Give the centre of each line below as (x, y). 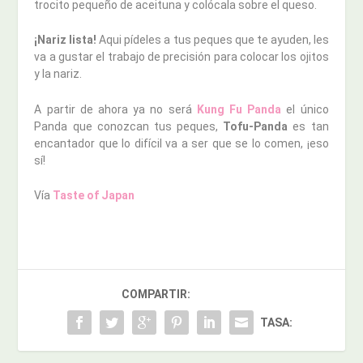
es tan (308, 126)
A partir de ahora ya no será (115, 109)
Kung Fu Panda (239, 109)
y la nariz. (58, 74)
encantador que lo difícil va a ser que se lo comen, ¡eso (181, 143)
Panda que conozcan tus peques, (129, 126)
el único (305, 109)
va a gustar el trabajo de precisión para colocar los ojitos (181, 57)
